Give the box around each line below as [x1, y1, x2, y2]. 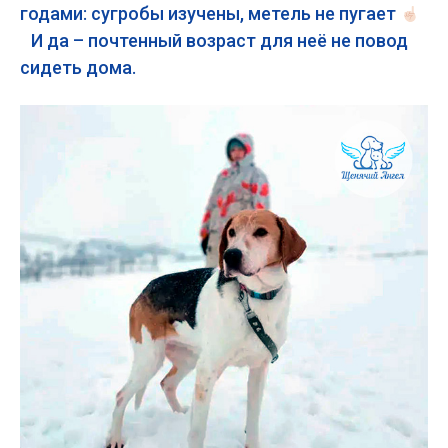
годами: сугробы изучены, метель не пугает [20, 3, 400, 24]
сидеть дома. [20, 57, 140, 78]
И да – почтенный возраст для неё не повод [20, 30, 408, 51]
